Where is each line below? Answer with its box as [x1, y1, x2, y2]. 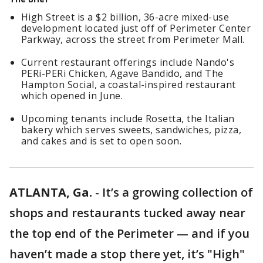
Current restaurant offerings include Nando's [21, 56, 235, 69]
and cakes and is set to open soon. [21, 134, 182, 147]
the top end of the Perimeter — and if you [9, 225, 249, 241]
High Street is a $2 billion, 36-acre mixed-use [21, 11, 230, 23]
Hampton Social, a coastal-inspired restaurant [21, 78, 236, 91]
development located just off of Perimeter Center [21, 22, 251, 35]
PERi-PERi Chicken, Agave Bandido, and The [21, 67, 224, 80]
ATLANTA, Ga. [9, 184, 92, 200]
